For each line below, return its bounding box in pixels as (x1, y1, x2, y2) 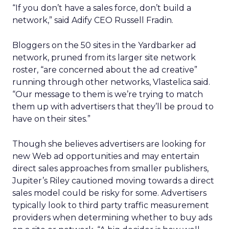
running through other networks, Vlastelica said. (12, 77, 210, 87)
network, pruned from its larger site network (12, 53, 196, 62)
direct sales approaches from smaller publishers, (12, 164, 209, 173)
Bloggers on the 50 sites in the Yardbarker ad (12, 40, 196, 50)
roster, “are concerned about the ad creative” (12, 65, 197, 75)
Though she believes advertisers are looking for (12, 139, 206, 149)
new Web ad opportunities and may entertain (12, 151, 199, 161)
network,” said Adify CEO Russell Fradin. (12, 15, 173, 25)
